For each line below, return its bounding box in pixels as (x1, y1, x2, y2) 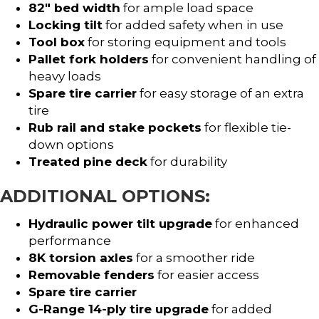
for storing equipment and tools (85, 34, 286, 49)
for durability (147, 154, 227, 169)
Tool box (28, 34, 85, 49)
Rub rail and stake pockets (28, 120, 202, 135)
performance (28, 233, 111, 248)
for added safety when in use (103, 17, 283, 32)
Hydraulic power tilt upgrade (28, 216, 212, 231)
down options (28, 137, 114, 152)
